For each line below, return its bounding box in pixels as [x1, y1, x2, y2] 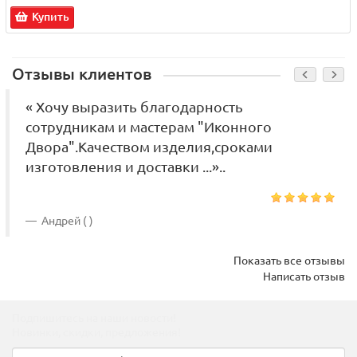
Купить [32, 10, 69, 24]
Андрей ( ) [39, 214, 93, 228]
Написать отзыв [263, 270, 345, 284]
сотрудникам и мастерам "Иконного [25, 120, 272, 135]
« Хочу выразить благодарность [25, 100, 243, 116]
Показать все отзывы [233, 254, 345, 268]
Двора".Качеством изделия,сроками [25, 139, 273, 155]
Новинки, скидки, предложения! [12, 326, 181, 339]
